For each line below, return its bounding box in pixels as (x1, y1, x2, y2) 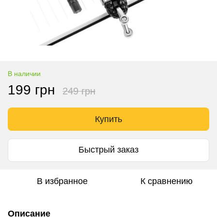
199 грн (8, 82, 55, 97)
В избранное (36, 176, 88, 186)
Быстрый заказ (78, 145, 139, 155)
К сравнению (140, 176, 193, 186)
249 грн (62, 85, 95, 96)
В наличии (8, 69, 41, 77)
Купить (95, 114, 122, 124)
